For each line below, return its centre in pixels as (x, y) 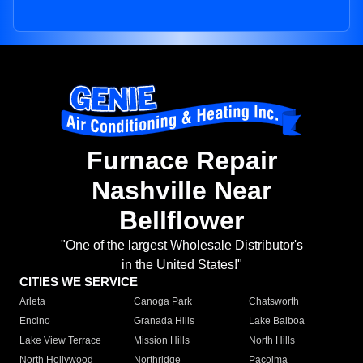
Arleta (32, 302)
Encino (35, 321)
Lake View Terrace (60, 341)
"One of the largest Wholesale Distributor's (181, 246)
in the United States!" (181, 265)
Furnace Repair (181, 161)
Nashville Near (181, 191)
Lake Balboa (276, 321)
